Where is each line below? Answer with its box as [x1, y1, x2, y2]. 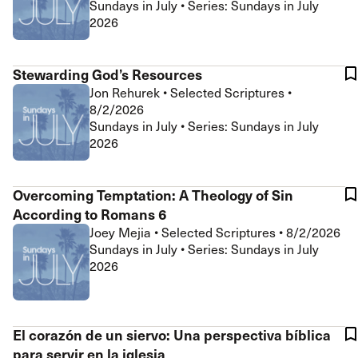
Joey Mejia [89, 224, 154, 241]
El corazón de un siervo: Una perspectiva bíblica [13, 324, 331, 344]
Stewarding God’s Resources [13, 64, 202, 84]
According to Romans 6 [13, 204, 167, 224]
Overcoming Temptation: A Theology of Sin [13, 185, 293, 205]
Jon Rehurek [89, 84, 163, 101]
